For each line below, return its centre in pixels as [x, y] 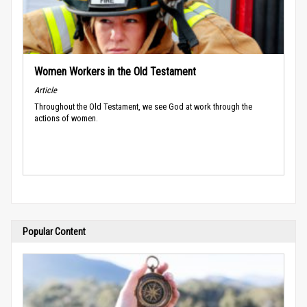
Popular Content [54, 231]
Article [46, 90]
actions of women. [66, 118]
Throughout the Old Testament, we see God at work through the [143, 106]
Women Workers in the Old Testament [115, 71]
